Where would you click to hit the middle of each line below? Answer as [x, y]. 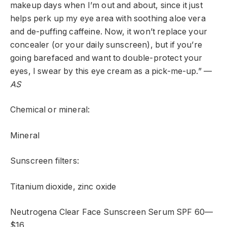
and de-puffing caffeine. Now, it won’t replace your [109, 31]
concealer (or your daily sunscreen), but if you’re [106, 45]
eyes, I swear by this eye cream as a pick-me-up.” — [111, 71]
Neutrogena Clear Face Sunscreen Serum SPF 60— [112, 212]
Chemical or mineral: [50, 110]
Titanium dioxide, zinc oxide [63, 186]
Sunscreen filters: [45, 161]
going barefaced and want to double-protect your [106, 58]
